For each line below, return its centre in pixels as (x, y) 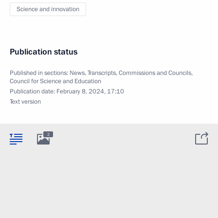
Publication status (44, 52)
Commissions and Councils (155, 73)
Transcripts (102, 73)
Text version (25, 101)
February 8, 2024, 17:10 (90, 91)
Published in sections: (40, 73)
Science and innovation (48, 9)
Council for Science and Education (55, 81)
